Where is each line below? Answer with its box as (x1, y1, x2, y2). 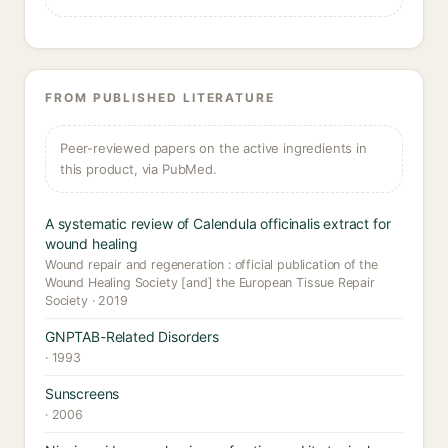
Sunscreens (45, 385, 120, 402)
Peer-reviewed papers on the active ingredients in (60, 140, 367, 156)
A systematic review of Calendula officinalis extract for (45, 215, 391, 232)
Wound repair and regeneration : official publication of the (45, 257, 378, 272)
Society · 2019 (45, 293, 128, 308)
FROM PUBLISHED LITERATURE (45, 90, 275, 105)
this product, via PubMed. (60, 161, 217, 177)
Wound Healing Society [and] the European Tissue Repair (45, 275, 375, 290)
